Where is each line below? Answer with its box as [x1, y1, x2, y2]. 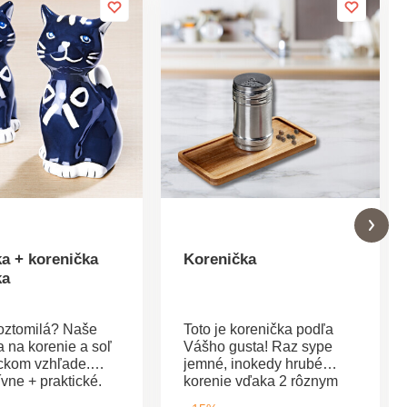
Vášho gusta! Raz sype [184, 338, 333, 354]
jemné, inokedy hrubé [184, 355, 323, 372]
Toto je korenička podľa [184, 321, 334, 337]
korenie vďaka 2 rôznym [184, 372, 339, 389]
